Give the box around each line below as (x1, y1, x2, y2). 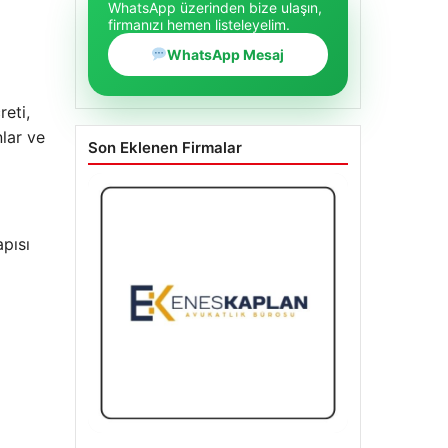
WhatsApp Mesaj (167, 45, 285, 63)
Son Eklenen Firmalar (87, 137, 242, 157)
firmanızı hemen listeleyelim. (107, 15, 290, 33)
